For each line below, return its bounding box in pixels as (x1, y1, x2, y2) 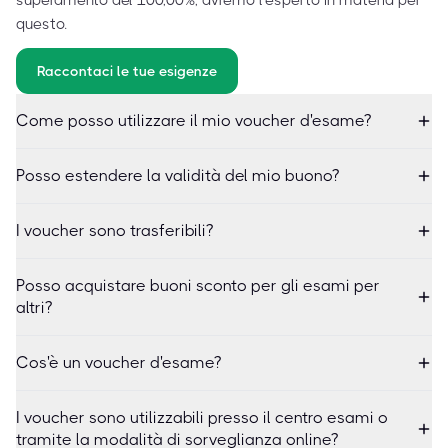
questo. (16, 15, 67, 33)
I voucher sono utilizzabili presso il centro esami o (16, 408, 388, 427)
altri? (16, 298, 52, 317)
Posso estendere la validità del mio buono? (16, 166, 339, 185)
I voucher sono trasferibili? (16, 221, 213, 240)
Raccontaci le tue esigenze (37, 63, 217, 79)
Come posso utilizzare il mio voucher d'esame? (16, 111, 371, 130)
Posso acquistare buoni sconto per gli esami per (16, 276, 380, 295)
